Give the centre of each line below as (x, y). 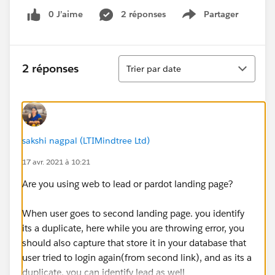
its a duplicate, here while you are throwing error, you (133, 228)
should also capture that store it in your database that (134, 242)
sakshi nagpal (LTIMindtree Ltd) (86, 140)
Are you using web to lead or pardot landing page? (128, 184)
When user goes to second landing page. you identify (133, 213)
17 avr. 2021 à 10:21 (56, 161)
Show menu (214, 21)
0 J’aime (66, 14)
